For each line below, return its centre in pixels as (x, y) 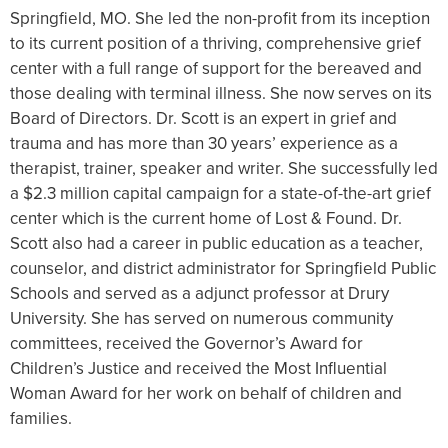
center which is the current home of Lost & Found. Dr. (206, 218)
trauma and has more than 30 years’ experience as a (204, 143)
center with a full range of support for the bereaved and (216, 68)
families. (41, 418)
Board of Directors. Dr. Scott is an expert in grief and (203, 118)
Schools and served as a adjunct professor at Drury (199, 293)
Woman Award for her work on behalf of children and (206, 393)
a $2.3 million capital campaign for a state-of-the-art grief (220, 193)
